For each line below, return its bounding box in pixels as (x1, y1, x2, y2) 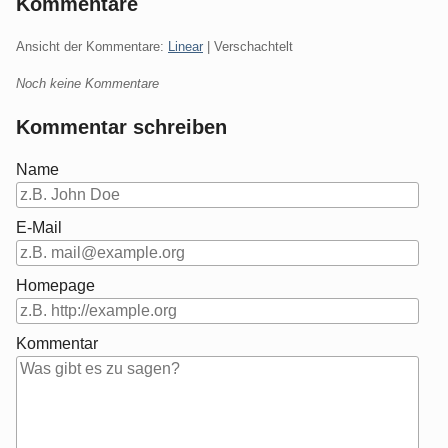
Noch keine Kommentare (16, 75, 159, 91)
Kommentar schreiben (16, 115, 227, 138)
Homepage (16, 276, 95, 294)
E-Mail (16, 218, 62, 236)
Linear (168, 38, 203, 54)
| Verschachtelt (203, 38, 293, 54)
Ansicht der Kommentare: (16, 38, 168, 54)
